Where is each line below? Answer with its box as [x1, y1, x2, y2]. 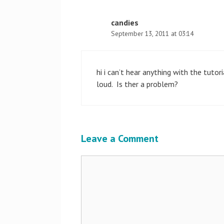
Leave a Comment [81, 132, 158, 145]
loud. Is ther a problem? [96, 79, 178, 89]
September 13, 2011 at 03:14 [111, 29, 193, 38]
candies [111, 17, 138, 27]
